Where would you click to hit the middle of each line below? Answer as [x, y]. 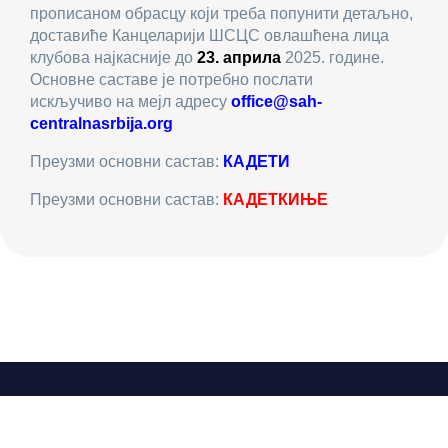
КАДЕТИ [258, 162]
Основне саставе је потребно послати [171, 80]
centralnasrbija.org [101, 124]
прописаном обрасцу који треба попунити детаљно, [221, 14]
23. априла [239, 58]
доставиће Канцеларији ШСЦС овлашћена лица [209, 36]
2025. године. [332, 58]
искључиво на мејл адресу [130, 102]
